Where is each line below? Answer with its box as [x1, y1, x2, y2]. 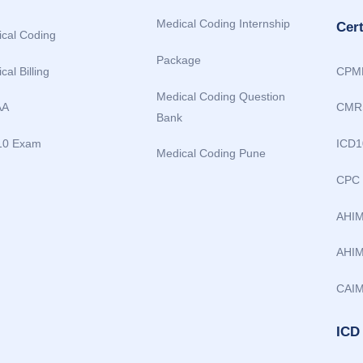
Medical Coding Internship [156, 17, 290, 31]
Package [156, 53, 201, 67]
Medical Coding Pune [156, 147, 266, 160]
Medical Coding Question [156, 89, 285, 103]
